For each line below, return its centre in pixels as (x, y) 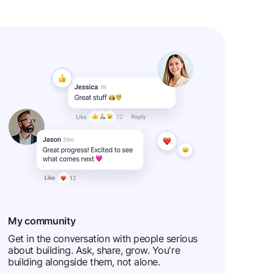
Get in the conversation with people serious (103, 239)
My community (43, 221)
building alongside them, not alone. (84, 262)
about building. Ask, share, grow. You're (94, 250)
